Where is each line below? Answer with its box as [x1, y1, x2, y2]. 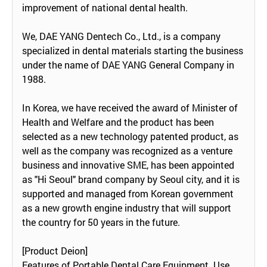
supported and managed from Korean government [22, 187, 234, 200]
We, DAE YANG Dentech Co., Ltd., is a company [22, 29, 221, 42]
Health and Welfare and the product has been [22, 115, 214, 128]
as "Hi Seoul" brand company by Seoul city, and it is [22, 172, 240, 185]
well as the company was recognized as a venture [22, 144, 232, 157]
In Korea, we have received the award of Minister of [22, 101, 238, 114]
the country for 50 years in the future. [22, 215, 185, 228]
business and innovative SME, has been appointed [22, 158, 234, 171]
